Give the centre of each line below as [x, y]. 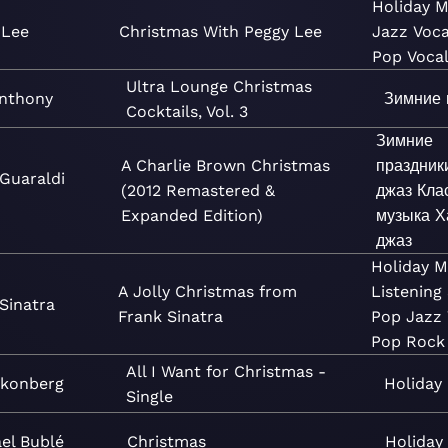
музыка [403, 215]
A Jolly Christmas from [208, 291]
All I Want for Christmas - [226, 371]
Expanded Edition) [192, 215]
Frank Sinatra [171, 316]
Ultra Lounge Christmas [219, 86]
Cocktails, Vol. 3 [187, 111]
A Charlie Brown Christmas [226, 165]
